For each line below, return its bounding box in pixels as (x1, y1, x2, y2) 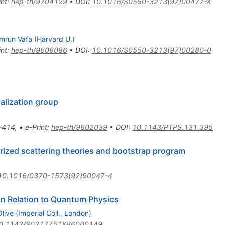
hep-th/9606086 (11, 46, 67, 55)
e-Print (25, 123, 47, 132)
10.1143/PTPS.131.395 (132, 123, 213, 132)
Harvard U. (36, 35, 72, 44)
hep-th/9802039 (51, 123, 107, 132)
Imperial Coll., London (18, 209, 89, 218)
